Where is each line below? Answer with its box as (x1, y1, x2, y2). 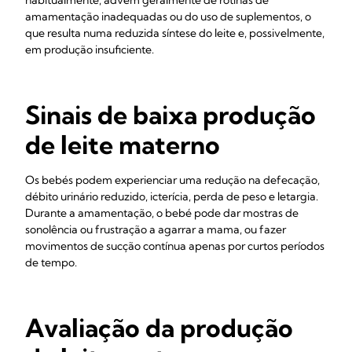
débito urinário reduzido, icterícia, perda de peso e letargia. (25, 189, 318, 203)
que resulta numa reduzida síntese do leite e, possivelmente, (25, 26, 324, 40)
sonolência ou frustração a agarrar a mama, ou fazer (25, 222, 286, 236)
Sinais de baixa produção (25, 99, 316, 130)
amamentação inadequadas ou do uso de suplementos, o (25, 9, 311, 24)
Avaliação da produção (25, 312, 293, 343)
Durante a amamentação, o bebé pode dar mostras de (25, 206, 299, 220)
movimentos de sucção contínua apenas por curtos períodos (25, 239, 324, 253)
